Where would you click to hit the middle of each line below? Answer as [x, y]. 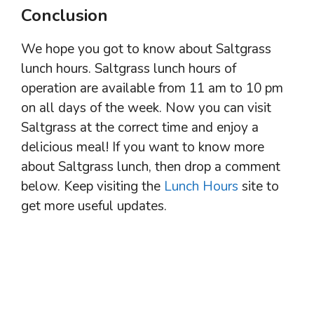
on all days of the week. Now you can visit [146, 108]
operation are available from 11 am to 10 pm [152, 89]
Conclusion [64, 16]
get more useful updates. [94, 206]
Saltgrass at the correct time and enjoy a [140, 128]
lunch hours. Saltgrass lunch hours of [129, 69]
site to [259, 187]
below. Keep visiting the [93, 187]
